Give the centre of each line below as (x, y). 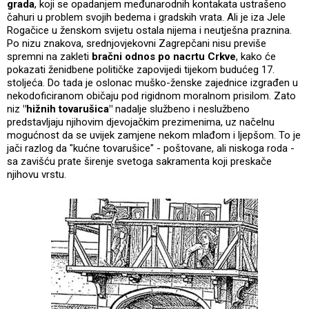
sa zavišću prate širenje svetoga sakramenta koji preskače (139, 161)
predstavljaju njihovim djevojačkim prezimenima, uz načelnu (141, 122)
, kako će (256, 56)
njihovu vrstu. (37, 174)
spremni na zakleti (49, 56)
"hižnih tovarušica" (68, 109)
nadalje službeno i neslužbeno (181, 109)
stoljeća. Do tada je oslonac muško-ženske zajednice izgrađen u (152, 82)
